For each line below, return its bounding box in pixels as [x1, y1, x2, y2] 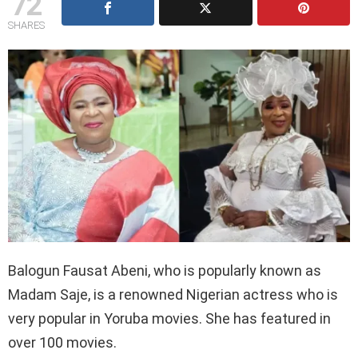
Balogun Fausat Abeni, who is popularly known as [8, 262, 321, 280]
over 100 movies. [8, 334, 117, 352]
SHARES [8, 18, 45, 31]
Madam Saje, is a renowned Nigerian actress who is [8, 286, 338, 304]
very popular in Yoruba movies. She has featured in [8, 310, 331, 328]
